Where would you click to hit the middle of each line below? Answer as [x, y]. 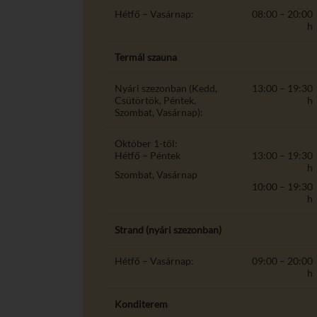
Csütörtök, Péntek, [155, 100]
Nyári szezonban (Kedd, [166, 88]
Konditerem [141, 304]
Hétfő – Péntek [148, 155]
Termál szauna [146, 57]
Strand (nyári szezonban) [168, 229]
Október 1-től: [146, 143]
